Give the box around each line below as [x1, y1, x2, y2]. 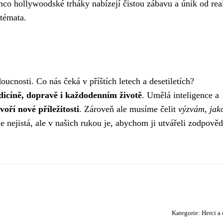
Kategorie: [172, 209, 202, 217]
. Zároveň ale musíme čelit [79, 104, 178, 114]
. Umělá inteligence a [142, 90, 219, 100]
